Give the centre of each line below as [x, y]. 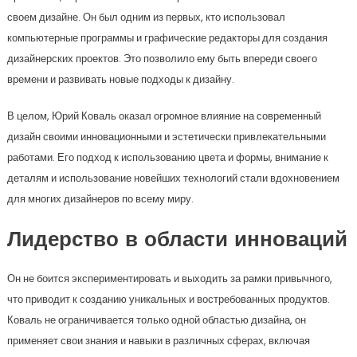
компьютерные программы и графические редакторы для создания [167, 38]
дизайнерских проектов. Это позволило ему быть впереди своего [162, 59]
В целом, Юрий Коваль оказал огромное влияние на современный [164, 116]
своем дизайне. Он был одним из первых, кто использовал [146, 17]
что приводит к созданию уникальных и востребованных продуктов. [168, 299]
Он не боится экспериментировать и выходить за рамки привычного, [169, 279]
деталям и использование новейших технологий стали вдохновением [173, 178]
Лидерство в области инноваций [177, 241]
